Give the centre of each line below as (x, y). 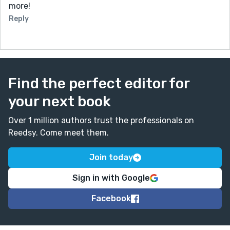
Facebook (111, 198)
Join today (111, 157)
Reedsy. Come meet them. (59, 132)
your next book (60, 101)
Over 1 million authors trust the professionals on (101, 120)
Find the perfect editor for (99, 83)
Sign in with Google (111, 178)
